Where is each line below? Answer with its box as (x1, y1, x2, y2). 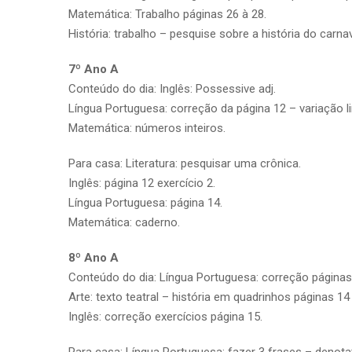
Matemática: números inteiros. (68, 120, 225, 135)
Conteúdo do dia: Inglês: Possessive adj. (68, 81, 276, 96)
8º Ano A (68, 250, 119, 265)
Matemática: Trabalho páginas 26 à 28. (68, 6, 266, 21)
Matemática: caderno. (68, 214, 180, 229)
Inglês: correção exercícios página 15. (68, 309, 262, 324)
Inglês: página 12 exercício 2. (68, 175, 215, 190)
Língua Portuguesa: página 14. (68, 195, 222, 210)
